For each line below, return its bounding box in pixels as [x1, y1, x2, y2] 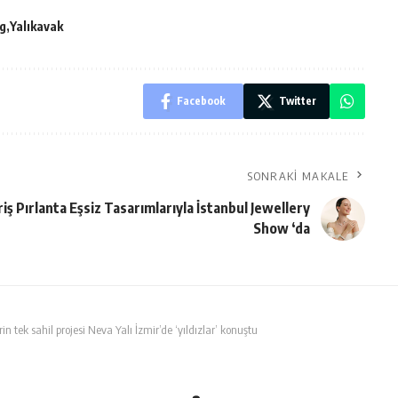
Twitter [278, 93, 316, 107]
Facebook [176, 93, 226, 107]
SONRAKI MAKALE [246, 168, 349, 183]
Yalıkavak [10, 18, 63, 34]
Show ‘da [252, 219, 310, 237]
